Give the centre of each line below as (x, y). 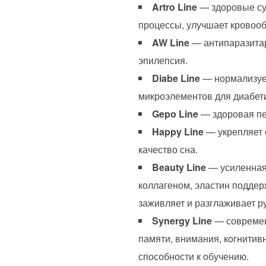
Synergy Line (182, 221)
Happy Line (178, 132)
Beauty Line (179, 167)
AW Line (171, 43)
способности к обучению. (194, 256)
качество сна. (168, 150)
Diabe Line (176, 78)
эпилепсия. (163, 61)
